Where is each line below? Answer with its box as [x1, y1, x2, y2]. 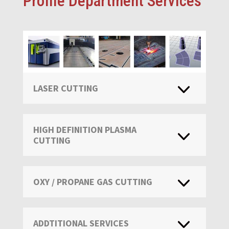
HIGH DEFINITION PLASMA [33, 123, 136, 135]
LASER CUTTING [33, 82, 98, 94]
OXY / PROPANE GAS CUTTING [33, 175, 152, 188]
